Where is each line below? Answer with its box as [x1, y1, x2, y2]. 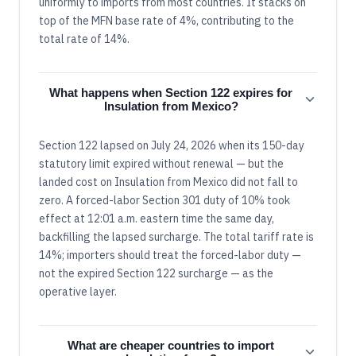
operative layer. [39, 284, 117, 299]
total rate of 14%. [39, 31, 130, 46]
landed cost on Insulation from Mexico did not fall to [39, 174, 298, 189]
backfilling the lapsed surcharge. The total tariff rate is [39, 229, 314, 244]
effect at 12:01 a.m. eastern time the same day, [39, 211, 274, 226]
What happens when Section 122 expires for [49, 85, 292, 99]
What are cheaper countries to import [68, 338, 274, 352]
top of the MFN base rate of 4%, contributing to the [39, 13, 294, 28]
